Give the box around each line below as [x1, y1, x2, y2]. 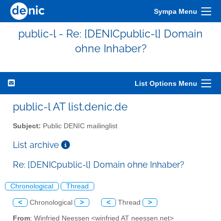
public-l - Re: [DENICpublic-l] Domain [18, 27, 203, 40]
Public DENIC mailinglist [41, 122, 117, 130]
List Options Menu [135, 79, 197, 87]
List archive [13, 139, 61, 150]
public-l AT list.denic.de [13, 100, 128, 113]
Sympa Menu [154, 7, 197, 15]
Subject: [13, 122, 41, 130]
